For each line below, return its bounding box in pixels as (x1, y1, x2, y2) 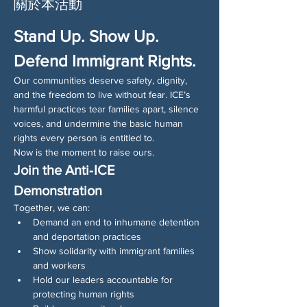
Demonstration (14, 182, 102, 198)
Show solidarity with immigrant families (33, 245, 197, 256)
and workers (33, 259, 86, 271)
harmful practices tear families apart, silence (14, 103, 201, 114)
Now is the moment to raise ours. (14, 146, 154, 158)
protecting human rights (33, 288, 134, 299)
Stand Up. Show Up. (14, 26, 163, 45)
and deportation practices (33, 230, 141, 242)
